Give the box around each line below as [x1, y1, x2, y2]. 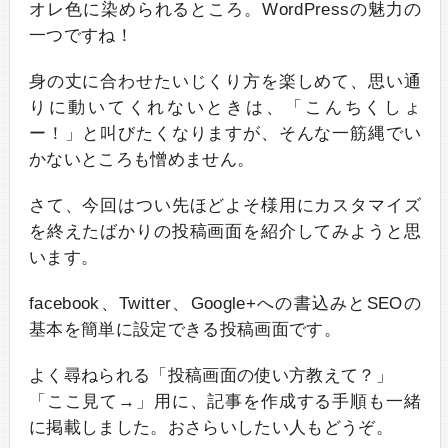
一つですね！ [28, 26, 133, 46]
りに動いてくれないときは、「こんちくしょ [28, 98, 422, 118]
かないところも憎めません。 [28, 150, 255, 170]
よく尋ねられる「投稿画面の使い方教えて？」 [28, 366, 394, 386]
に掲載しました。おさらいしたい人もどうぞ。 [28, 418, 394, 438]
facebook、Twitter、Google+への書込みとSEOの [28, 294, 422, 314]
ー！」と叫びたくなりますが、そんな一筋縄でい [28, 124, 422, 144]
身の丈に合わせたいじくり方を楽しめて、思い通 [28, 72, 422, 92]
